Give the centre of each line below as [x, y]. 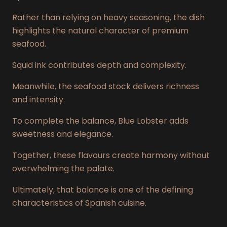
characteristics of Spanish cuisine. [79, 203]
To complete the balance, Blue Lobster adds [100, 121]
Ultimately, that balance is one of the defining [103, 190]
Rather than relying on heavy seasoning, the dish [108, 18]
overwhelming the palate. [63, 169]
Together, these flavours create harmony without [111, 156]
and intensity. [39, 100]
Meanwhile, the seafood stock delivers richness [106, 87]
